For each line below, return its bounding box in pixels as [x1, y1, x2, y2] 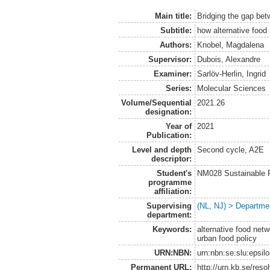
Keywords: [152, 224, 192, 234]
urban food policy [197, 233, 257, 243]
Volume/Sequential [121, 98, 192, 107]
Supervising [146, 201, 192, 210]
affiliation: [154, 186, 192, 196]
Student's [156, 168, 192, 178]
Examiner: [153, 69, 192, 78]
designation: [145, 107, 192, 116]
